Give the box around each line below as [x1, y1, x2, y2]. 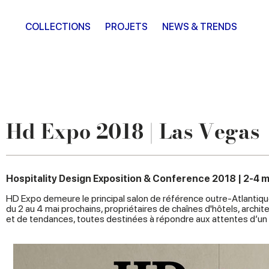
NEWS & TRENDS [162, 21, 237, 32]
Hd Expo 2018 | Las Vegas [6, 116, 259, 147]
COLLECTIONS [25, 21, 91, 32]
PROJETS [105, 21, 148, 32]
